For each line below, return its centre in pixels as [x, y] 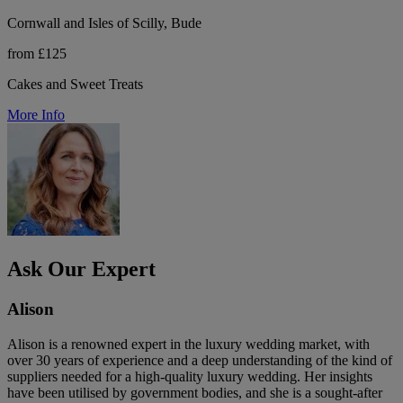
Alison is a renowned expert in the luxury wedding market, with [188, 344]
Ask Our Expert [81, 269]
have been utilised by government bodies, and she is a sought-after [195, 392]
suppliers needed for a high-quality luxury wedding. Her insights [190, 376]
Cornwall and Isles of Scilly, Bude [104, 23]
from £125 [37, 54]
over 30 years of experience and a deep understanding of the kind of [200, 360]
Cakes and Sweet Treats [75, 84]
